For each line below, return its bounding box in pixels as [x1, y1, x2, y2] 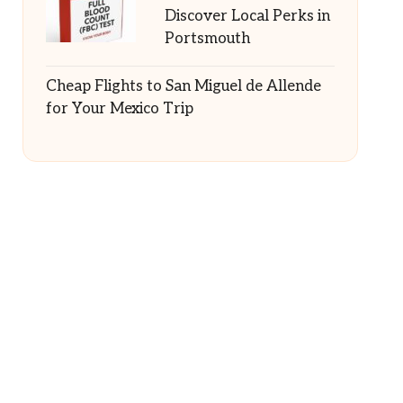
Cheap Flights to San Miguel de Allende [45, 77, 321, 95]
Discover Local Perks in [164, 7, 330, 25]
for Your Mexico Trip [45, 100, 193, 118]
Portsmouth [164, 30, 250, 48]
